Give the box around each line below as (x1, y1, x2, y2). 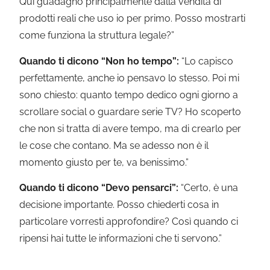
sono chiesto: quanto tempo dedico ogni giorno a (19, 89, 239, 101)
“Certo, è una (178, 181, 239, 193)
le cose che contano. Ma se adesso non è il (19, 139, 209, 151)
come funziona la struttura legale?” (19, 30, 175, 42)
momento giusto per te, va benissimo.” (19, 156, 189, 168)
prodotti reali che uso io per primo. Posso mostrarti (19, 13, 246, 25)
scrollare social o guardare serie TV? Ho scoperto (19, 105, 242, 118)
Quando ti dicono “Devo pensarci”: (19, 181, 179, 193)
